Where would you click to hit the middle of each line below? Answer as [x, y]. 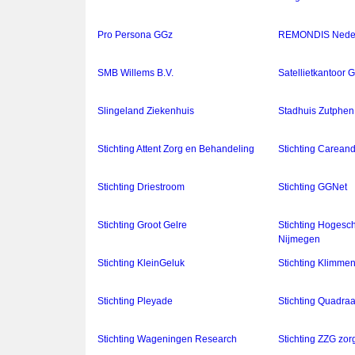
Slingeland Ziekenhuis [146, 111]
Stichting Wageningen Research [167, 340]
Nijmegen [300, 240]
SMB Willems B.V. [136, 73]
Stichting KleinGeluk [141, 263]
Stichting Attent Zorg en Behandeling [176, 149]
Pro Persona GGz [135, 35]
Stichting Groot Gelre [142, 225]
